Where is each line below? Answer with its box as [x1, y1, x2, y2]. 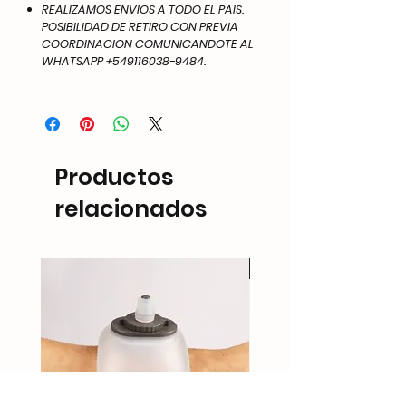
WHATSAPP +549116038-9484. [42, 52, 206, 70]
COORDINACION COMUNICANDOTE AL [42, 34, 254, 53]
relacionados [54, 192, 208, 225]
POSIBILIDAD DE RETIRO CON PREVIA [42, 17, 238, 35]
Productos [54, 160, 174, 193]
